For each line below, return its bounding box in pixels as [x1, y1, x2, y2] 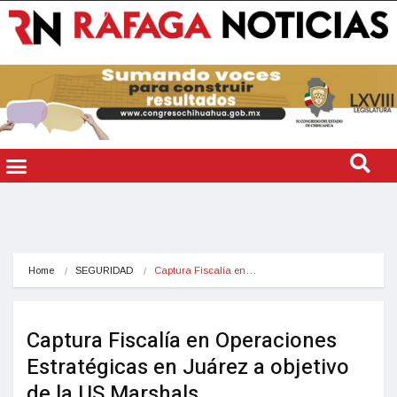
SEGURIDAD [75, 264, 133, 276]
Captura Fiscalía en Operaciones [27, 324, 337, 356]
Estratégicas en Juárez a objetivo [27, 351, 349, 383]
